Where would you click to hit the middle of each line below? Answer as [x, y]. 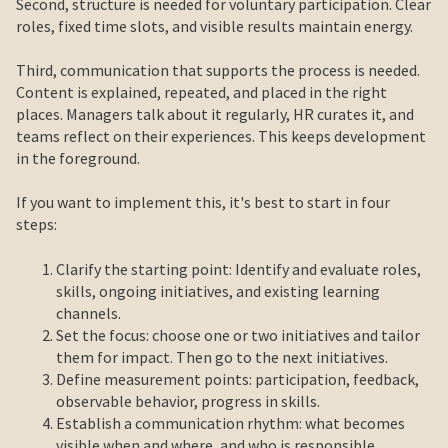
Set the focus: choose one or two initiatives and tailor [238, 334]
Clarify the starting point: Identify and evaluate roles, [238, 268]
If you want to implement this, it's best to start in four [203, 202]
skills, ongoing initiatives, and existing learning [218, 290]
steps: [36, 224]
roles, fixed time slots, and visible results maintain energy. [214, 25]
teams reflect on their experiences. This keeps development [221, 135]
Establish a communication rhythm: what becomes [230, 422]
